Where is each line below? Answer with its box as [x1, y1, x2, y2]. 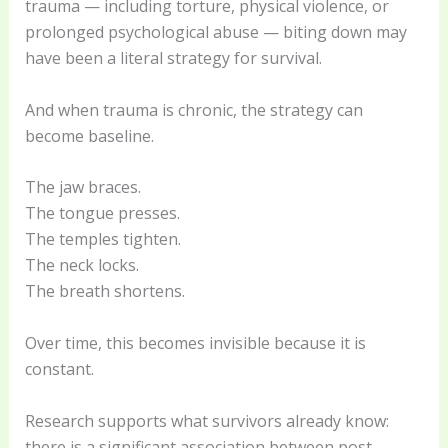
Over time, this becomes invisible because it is [24, 332, 366, 355]
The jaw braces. [24, 176, 141, 199]
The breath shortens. [24, 280, 185, 303]
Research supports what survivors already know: [24, 409, 389, 432]
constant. [24, 358, 94, 381]
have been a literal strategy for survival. [24, 47, 322, 70]
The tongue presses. [24, 202, 180, 225]
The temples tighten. [24, 228, 181, 251]
